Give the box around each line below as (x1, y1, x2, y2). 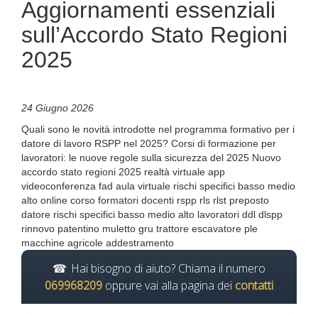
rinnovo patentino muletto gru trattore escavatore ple (21, 223, 258, 234)
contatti (235, 278, 273, 293)
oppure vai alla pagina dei (102, 278, 235, 293)
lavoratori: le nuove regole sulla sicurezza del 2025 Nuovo (21, 152, 281, 163)
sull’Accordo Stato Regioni (21, 22, 287, 48)
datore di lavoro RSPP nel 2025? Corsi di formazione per (21, 138, 276, 149)
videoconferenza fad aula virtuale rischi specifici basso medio (21, 180, 295, 192)
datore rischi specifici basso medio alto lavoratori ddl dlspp (21, 209, 283, 220)
